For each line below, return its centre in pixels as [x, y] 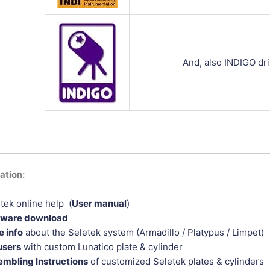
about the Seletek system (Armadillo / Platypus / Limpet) [143, 232]
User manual [99, 203]
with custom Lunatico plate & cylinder [103, 246]
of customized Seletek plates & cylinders [176, 261]
